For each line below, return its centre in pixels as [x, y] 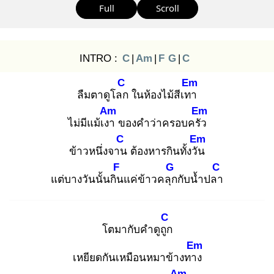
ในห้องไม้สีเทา [163, 95]
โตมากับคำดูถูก [137, 229]
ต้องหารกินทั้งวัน [166, 151]
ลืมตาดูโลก [103, 95]
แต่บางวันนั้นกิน [87, 179]
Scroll [168, 8]
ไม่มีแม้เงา [91, 123]
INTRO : [100, 58]
